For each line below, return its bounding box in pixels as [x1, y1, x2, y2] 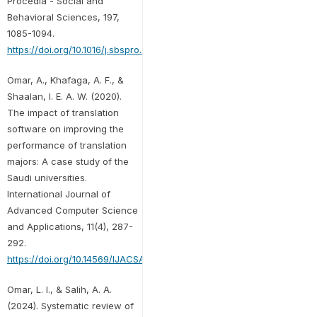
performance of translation [6, 139, 127, 151]
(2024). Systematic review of [6, 299, 134, 311]
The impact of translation [6, 106, 119, 118]
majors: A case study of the [6, 155, 129, 167]
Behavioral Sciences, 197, [6, 11, 120, 23]
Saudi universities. [6, 171, 87, 183]
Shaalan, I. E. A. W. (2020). [6, 90, 122, 102]
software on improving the [6, 122, 124, 134]
